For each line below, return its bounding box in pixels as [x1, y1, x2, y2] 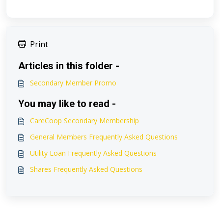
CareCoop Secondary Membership [30, 116, 139, 125]
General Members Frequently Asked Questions [30, 132, 178, 141]
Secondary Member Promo [30, 78, 116, 87]
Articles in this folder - [18, 60, 119, 72]
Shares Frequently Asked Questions [30, 165, 142, 174]
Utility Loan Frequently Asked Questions [30, 148, 157, 158]
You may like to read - [18, 98, 116, 110]
